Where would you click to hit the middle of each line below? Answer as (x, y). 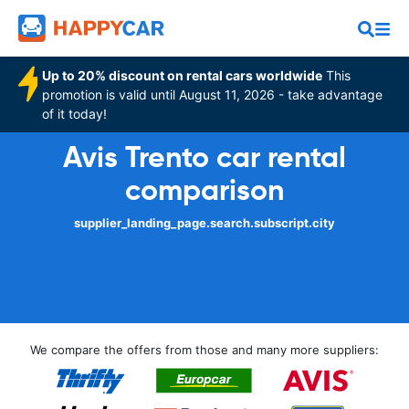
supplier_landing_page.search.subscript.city (204, 223)
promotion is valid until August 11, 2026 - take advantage (213, 94)
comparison (204, 190)
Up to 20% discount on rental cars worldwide (183, 75)
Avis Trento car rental (204, 157)
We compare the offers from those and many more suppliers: (204, 350)
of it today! (75, 114)
